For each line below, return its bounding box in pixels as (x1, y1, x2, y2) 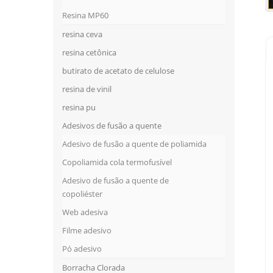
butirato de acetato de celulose (62, 65, 174, 77)
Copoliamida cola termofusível (62, 157, 172, 168)
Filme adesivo (62, 225, 112, 236)
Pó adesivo (62, 243, 102, 255)
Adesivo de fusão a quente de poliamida (62, 138, 207, 150)
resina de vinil (62, 83, 112, 95)
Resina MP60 (62, 10, 108, 21)
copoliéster (62, 188, 102, 200)
